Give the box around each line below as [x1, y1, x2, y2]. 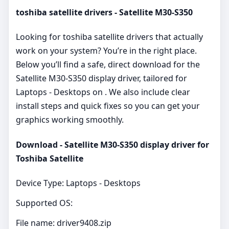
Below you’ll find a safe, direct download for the [16, 59, 200, 71]
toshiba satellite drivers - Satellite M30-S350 [16, 7, 193, 18]
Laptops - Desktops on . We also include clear [16, 86, 190, 98]
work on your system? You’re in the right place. [16, 45, 197, 57]
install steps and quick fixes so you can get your [16, 100, 200, 112]
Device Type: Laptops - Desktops [16, 177, 141, 189]
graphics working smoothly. [16, 114, 124, 126]
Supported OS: [16, 197, 73, 209]
